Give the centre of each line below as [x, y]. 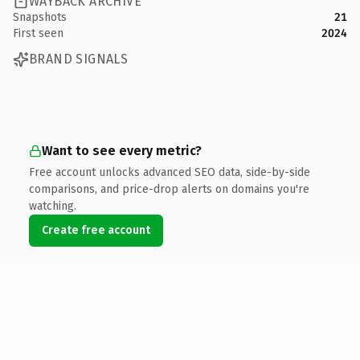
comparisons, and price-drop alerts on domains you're [169, 189]
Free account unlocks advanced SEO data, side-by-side [170, 172]
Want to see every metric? [122, 150]
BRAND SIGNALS [79, 59]
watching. [53, 206]
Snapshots [40, 17]
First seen [38, 33]
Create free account [96, 230]
